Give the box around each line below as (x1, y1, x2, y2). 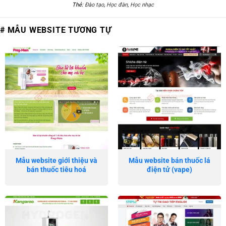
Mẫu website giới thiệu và (16, 156, 97, 164)
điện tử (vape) (147, 165, 192, 174)
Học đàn (106, 2, 128, 9)
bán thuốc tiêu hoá (27, 165, 86, 174)
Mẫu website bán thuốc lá (129, 156, 210, 164)
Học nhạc (130, 2, 154, 9)
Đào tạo (85, 2, 104, 9)
